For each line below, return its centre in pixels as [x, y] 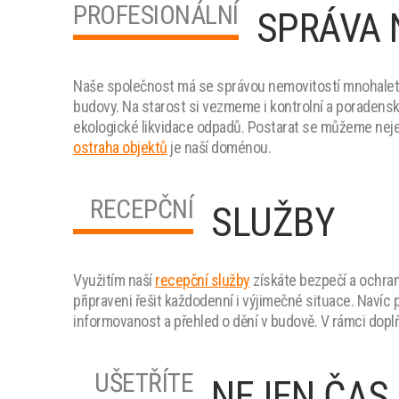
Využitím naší [114, 280]
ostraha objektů [120, 147]
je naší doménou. [219, 147]
